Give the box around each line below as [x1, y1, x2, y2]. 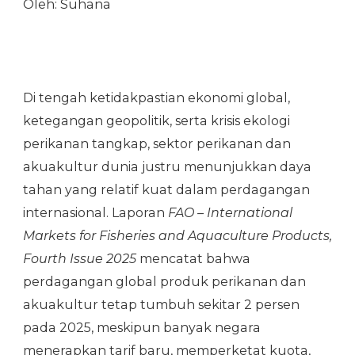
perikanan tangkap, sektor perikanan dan [23, 136, 291, 151]
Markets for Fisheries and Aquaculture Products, [23, 227, 332, 243]
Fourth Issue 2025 [23, 250, 136, 266]
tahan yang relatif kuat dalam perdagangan [23, 181, 310, 197]
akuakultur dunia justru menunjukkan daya [23, 158, 311, 174]
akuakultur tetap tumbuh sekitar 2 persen [23, 296, 300, 312]
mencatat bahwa [136, 250, 250, 266]
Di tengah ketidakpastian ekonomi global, [23, 90, 290, 105]
